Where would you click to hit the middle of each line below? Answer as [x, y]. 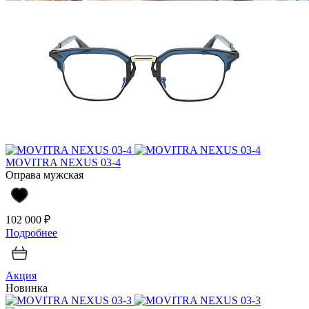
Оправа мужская [44, 175]
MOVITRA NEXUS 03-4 [63, 162]
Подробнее [31, 232]
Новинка [27, 288]
